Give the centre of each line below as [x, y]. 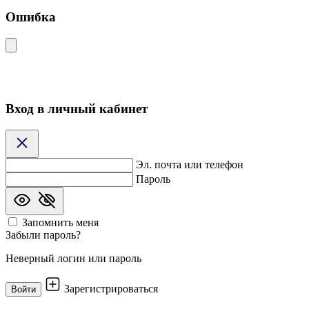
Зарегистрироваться [110, 288]
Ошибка [31, 17]
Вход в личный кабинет [77, 108]
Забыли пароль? [43, 235]
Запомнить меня [60, 222]
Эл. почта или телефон [190, 164]
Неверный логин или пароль [73, 258]
